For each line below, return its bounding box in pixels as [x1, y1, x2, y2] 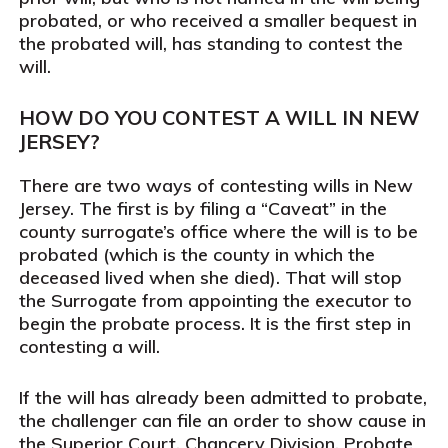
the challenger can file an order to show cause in [18, 409, 426, 432]
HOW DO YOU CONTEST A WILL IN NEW [18, 105, 419, 130]
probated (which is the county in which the [18, 243, 375, 266]
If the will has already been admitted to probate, [18, 386, 427, 409]
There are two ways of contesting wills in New [18, 174, 413, 197]
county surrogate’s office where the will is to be [18, 220, 418, 243]
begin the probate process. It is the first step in [18, 312, 411, 335]
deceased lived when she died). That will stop [18, 266, 402, 289]
